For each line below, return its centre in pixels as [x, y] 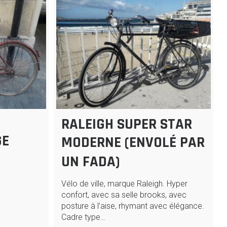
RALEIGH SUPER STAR [127, 124]
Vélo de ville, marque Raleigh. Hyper [125, 184]
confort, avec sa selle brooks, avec [124, 195]
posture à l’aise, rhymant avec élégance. [133, 206]
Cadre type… [84, 217]
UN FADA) [91, 162]
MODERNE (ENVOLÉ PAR [133, 143]
